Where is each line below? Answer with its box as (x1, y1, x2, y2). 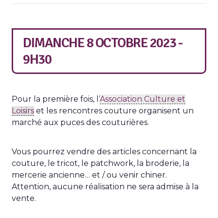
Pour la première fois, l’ (12, 94, 100, 104)
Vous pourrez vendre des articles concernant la (12, 147, 197, 156)
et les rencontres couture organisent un (34, 106, 194, 115)
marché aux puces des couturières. (12, 118, 149, 127)
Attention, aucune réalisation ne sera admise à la (12, 182, 199, 191)
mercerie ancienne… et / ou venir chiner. (12, 170, 167, 180)
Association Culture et (100, 94, 185, 104)
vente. (12, 194, 36, 203)
